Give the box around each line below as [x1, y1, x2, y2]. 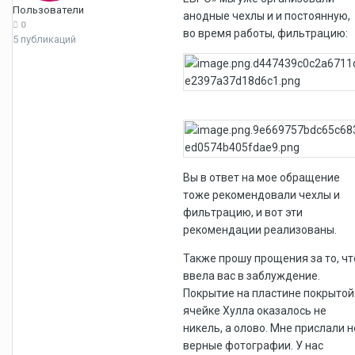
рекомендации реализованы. [183, 223, 337, 236]
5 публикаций [13, 32, 76, 45]
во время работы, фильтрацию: [183, 26, 348, 40]
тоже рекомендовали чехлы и [183, 188, 340, 201]
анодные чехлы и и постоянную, [183, 9, 350, 22]
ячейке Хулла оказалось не [183, 303, 326, 317]
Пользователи [13, 3, 84, 16]
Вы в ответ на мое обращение [183, 170, 340, 184]
